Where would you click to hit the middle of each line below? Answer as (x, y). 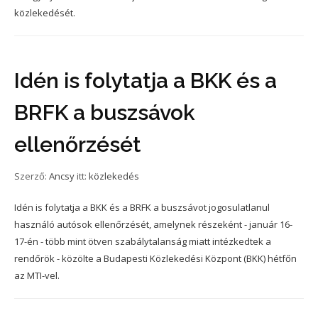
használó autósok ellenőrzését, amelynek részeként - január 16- (153, 224)
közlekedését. (45, 13)
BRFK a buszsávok (105, 113)
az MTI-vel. (37, 275)
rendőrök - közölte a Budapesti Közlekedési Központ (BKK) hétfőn (155, 258)
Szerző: (32, 176)
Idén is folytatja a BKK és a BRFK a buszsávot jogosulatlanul (142, 207)
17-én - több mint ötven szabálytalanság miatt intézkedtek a (143, 241)
